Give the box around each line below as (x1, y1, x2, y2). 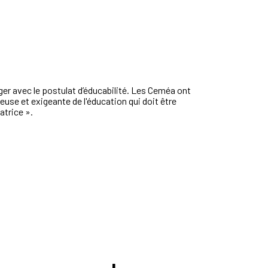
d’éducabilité (78, 84, 127, 96)
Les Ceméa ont (131, 84, 191, 96)
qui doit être (129, 95, 176, 107)
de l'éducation (72, 95, 129, 107)
